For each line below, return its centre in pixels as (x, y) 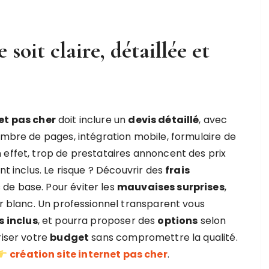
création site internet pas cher (89, 254)
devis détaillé (164, 120)
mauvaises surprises (171, 187)
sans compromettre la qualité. (163, 237)
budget (70, 237)
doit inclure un (92, 120)
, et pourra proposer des (98, 221)
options (178, 221)
